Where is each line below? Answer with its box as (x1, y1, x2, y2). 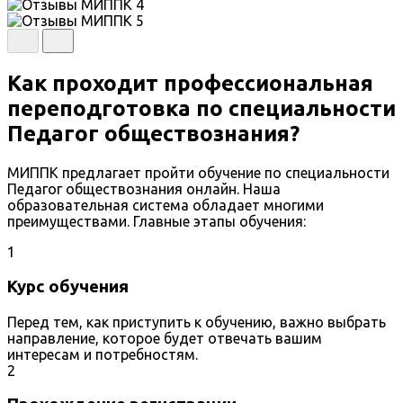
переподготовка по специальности (7, 96, 396, 121)
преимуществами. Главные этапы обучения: (7, 213, 306, 230)
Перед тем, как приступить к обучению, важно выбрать (7, 313, 386, 330)
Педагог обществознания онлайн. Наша (7, 181, 281, 198)
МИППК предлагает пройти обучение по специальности (7, 165, 390, 182)
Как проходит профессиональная (7, 71, 373, 96)
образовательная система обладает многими (7, 197, 324, 214)
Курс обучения (7, 277, 129, 296)
